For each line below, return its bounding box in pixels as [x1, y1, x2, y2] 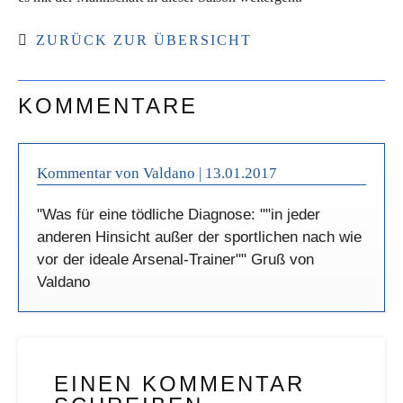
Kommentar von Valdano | [37, 164, 205, 182]
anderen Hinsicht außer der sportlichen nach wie [37, 228, 362, 246]
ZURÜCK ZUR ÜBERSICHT [36, 31, 252, 48]
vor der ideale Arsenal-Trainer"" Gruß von [37, 250, 314, 268]
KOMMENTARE [18, 93, 198, 118]
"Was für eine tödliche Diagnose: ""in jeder [37, 205, 320, 223]
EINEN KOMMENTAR [54, 372, 305, 397]
